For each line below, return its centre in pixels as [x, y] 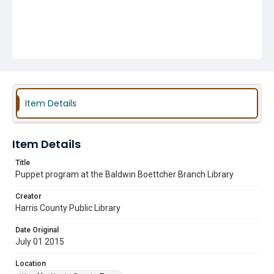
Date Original [37, 230]
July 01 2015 [40, 242]
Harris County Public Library [68, 208]
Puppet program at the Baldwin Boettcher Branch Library [124, 174]
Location [31, 264]
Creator [28, 196]
